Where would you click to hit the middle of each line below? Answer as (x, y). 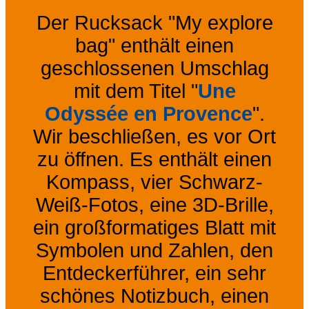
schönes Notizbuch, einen (154, 296)
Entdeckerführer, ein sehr (154, 273)
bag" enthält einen (154, 46)
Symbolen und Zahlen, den (154, 251)
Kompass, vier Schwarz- (154, 182)
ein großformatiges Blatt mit (154, 228)
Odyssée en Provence (148, 114)
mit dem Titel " (136, 91)
